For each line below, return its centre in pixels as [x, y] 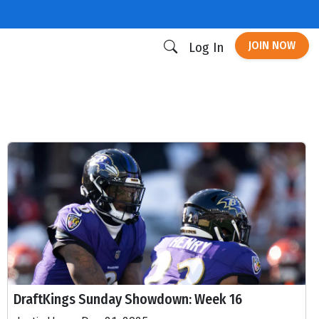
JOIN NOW [272, 45]
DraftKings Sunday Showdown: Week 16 [128, 299]
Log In [206, 47]
